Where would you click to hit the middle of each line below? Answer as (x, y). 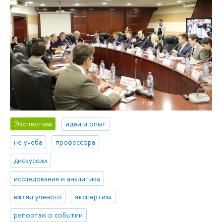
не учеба (28, 142)
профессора (76, 142)
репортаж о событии (49, 215)
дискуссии (31, 160)
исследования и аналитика (57, 178)
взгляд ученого (38, 197)
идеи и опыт (86, 124)
